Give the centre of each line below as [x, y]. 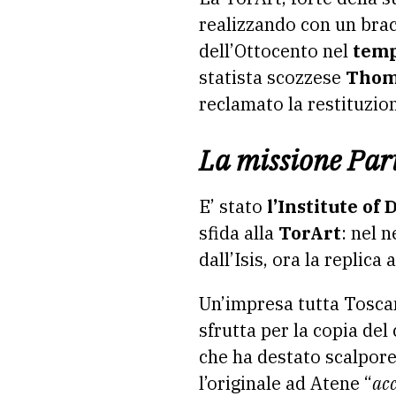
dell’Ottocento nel [276, 50]
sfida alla [239, 232]
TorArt [310, 232]
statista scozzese [272, 77]
